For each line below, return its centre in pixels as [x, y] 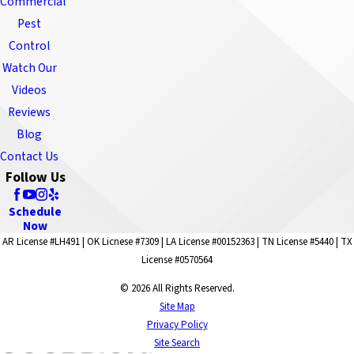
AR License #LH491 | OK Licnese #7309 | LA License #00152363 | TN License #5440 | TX [177, 242]
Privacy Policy [177, 325]
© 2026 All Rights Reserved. [177, 289]
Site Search [177, 343]
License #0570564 [177, 260]
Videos [30, 90]
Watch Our [29, 68]
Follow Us [35, 178]
